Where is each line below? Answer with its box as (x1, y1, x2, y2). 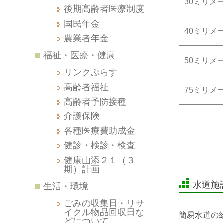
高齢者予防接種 (63, 96, 126, 107)
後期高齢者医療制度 (63, 3, 144, 14)
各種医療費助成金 (63, 125, 135, 136)
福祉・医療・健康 (43, 50, 115, 61)
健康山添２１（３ (63, 154, 135, 165)
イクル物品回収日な (63, 206, 144, 217)
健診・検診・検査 (63, 140, 135, 151)
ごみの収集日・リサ (63, 197, 144, 208)
